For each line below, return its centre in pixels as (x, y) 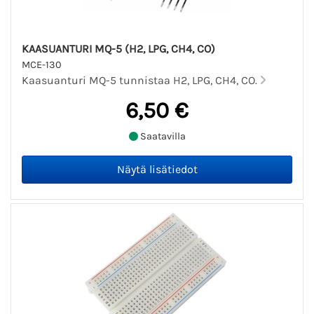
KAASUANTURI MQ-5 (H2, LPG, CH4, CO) (118, 48)
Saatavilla (162, 137)
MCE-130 (42, 64)
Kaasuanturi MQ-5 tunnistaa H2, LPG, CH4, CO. (141, 80)
